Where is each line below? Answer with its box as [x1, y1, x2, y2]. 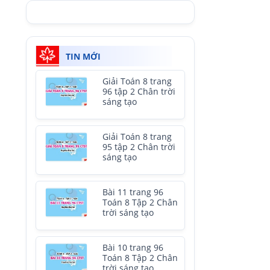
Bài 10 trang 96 [102, 242, 163, 253]
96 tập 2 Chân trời [102, 86, 175, 97]
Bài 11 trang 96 [102, 187, 163, 198]
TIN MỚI [66, 51, 101, 62]
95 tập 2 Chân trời [102, 142, 175, 152]
